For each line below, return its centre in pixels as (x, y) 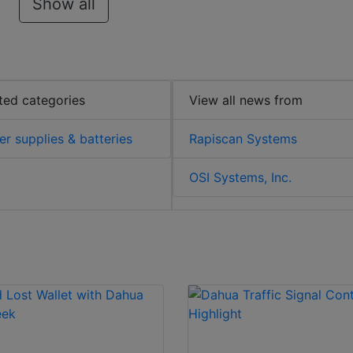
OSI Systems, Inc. (241, 178)
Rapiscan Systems (243, 139)
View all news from (246, 100)
